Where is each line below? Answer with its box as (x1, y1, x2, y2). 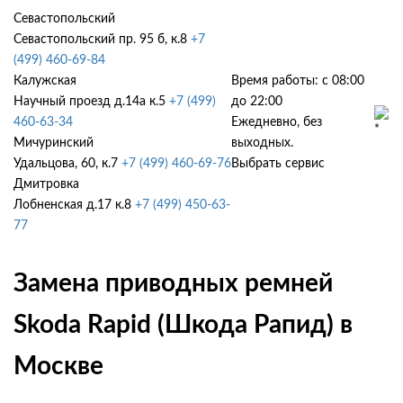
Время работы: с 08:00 (231, 75, 365, 87)
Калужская (13, 75, 76, 87)
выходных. (231, 137, 294, 149)
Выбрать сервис (231, 157, 326, 170)
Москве (13, 353, 103, 379)
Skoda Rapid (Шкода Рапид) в (13, 311, 353, 337)
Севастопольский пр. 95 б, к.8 (13, 33, 187, 46)
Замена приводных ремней (13, 270, 333, 296)
